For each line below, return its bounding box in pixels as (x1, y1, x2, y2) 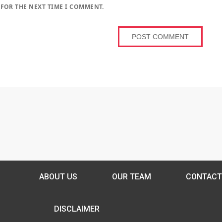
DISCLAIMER (54, 204, 100, 214)
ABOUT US (39, 172, 77, 181)
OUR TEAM (112, 172, 151, 181)
